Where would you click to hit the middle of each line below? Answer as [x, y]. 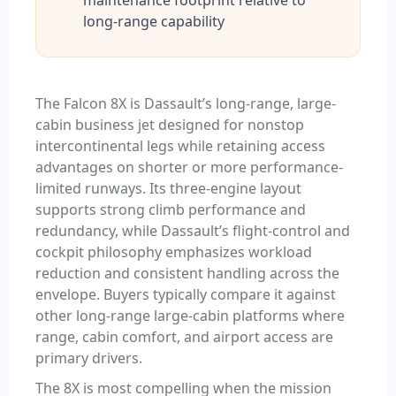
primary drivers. [89, 358]
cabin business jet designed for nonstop [170, 125]
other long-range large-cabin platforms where [190, 316]
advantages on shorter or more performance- [189, 168]
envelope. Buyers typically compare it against [186, 295]
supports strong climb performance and [171, 210]
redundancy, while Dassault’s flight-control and [193, 231]
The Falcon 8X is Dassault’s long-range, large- [186, 104]
